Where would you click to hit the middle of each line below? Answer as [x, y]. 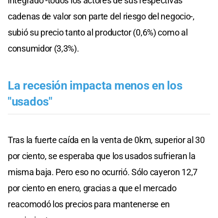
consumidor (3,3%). [44, 48]
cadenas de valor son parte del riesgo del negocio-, [101, 16]
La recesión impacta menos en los [95, 85]
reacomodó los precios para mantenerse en [89, 204]
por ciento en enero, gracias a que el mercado [92, 188]
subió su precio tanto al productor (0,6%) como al [98, 32]
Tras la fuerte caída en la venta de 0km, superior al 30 [106, 140]
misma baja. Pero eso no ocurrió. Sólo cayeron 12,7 [103, 172]
